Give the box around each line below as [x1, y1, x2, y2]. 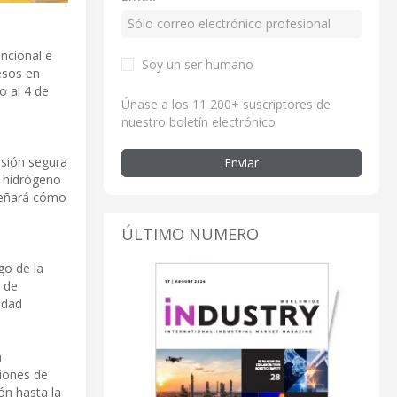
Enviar [224, 153, 259, 171]
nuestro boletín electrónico [121, 113, 276, 130]
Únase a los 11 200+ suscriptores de [121, 95, 331, 113]
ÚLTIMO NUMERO [121, 222, 259, 245]
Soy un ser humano [142, 55, 253, 73]
